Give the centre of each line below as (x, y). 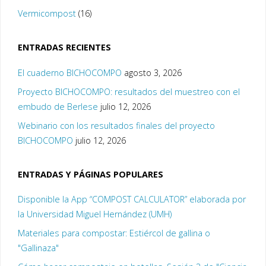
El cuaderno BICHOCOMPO (69, 72)
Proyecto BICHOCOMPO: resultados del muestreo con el (129, 91)
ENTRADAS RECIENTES (64, 47)
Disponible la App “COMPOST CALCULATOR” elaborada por (132, 199)
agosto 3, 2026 (153, 72)
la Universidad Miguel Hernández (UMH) (94, 214)
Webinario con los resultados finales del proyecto (116, 125)
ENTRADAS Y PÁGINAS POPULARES (90, 174)
